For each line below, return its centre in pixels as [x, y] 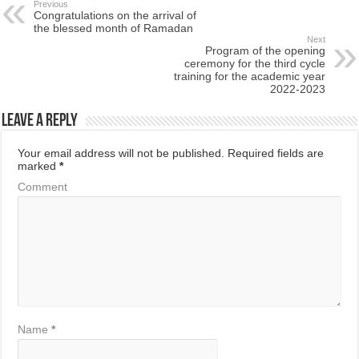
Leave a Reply [40, 121]
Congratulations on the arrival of [115, 15]
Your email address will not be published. [121, 153]
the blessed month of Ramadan [114, 28]
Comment [43, 186]
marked [39, 165]
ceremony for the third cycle [254, 63]
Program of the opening [265, 50]
